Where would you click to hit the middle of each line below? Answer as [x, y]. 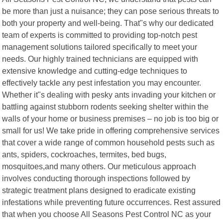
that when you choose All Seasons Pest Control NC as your [107, 214]
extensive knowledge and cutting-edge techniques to [95, 70]
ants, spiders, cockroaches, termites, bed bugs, [84, 154]
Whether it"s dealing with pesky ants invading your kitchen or [109, 94]
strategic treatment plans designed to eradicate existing [99, 190]
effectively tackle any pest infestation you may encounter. [102, 82]
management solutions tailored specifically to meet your [100, 47]
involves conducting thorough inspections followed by [96, 178]
